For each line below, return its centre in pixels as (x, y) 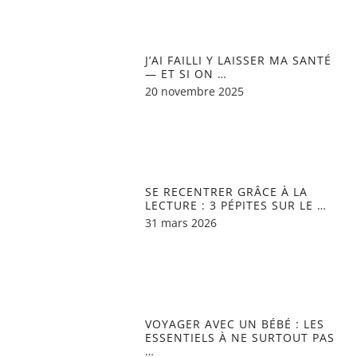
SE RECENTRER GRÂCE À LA (227, 192)
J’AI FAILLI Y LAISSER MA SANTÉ (239, 60)
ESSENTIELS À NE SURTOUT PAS (240, 337)
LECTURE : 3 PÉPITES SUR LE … (236, 206)
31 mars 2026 (181, 223)
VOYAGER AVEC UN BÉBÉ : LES (235, 324)
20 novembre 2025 (195, 91)
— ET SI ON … (186, 73)
